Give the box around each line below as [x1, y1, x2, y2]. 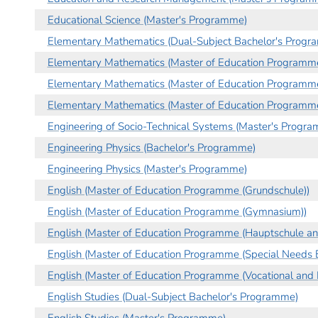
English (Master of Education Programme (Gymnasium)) [47, 204, 307, 219]
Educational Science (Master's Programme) [47, 12, 247, 27]
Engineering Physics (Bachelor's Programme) [47, 140, 256, 155]
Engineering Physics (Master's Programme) [47, 161, 247, 176]
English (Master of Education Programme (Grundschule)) [47, 182, 309, 197]
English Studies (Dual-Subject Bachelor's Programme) [47, 289, 298, 304]
